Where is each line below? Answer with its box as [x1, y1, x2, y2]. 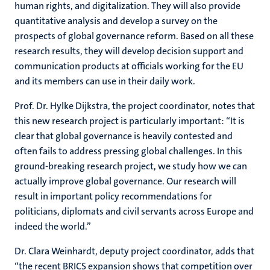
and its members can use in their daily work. [14, 75, 197, 87]
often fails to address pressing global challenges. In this [14, 145, 242, 157]
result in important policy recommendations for [14, 190, 212, 202]
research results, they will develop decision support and [14, 45, 243, 57]
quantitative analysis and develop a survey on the [14, 14, 218, 27]
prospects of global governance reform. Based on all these [14, 30, 254, 42]
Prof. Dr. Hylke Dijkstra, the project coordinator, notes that [14, 99, 255, 112]
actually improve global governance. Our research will [14, 175, 236, 187]
